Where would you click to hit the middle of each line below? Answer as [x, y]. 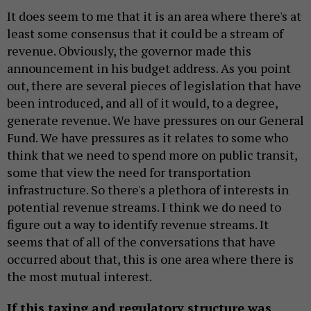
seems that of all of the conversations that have [141, 241]
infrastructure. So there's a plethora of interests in [148, 189]
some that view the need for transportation [129, 172]
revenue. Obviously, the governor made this [129, 50]
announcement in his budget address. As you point [149, 68]
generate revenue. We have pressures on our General [155, 120]
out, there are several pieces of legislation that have [154, 85]
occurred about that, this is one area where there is [150, 259]
